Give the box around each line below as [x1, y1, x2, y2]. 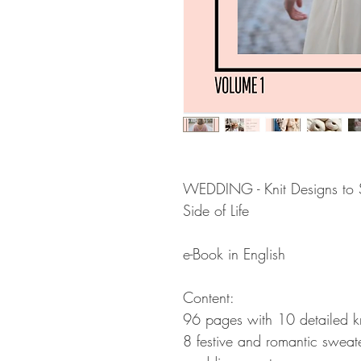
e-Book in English [183, 244, 285, 263]
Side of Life [183, 201, 249, 220]
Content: [183, 288, 234, 307]
